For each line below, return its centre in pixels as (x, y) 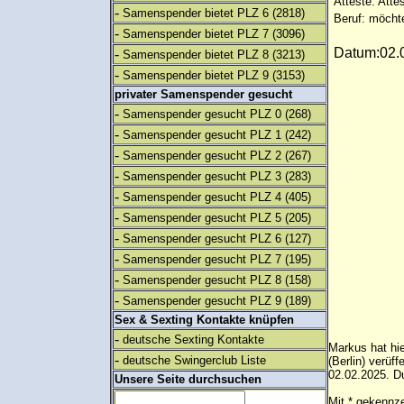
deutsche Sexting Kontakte (193, 340)
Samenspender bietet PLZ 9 (196, 75)
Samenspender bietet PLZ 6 (196, 13)
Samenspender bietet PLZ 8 (196, 55)
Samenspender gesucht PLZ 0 (202, 114)
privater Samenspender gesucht (203, 94)
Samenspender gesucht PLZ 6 (202, 239)
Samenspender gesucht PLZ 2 (202, 156)
